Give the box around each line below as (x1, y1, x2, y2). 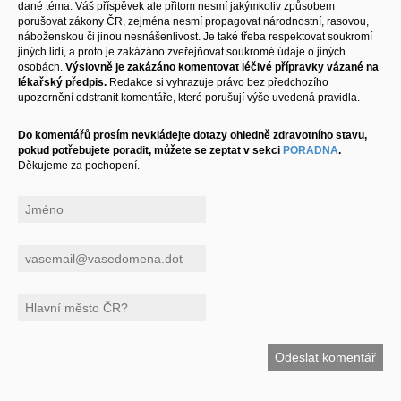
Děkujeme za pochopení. (18, 158, 140, 172)
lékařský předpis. (18, 75, 107, 89)
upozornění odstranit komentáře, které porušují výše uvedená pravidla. (18, 90, 360, 104)
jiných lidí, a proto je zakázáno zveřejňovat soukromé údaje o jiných (18, 45, 346, 58)
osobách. (18, 60, 65, 73)
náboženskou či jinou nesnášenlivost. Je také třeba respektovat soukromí (18, 30, 372, 43)
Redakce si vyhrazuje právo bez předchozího (107, 75, 328, 89)
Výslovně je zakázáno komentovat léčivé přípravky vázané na (65, 60, 379, 73)
